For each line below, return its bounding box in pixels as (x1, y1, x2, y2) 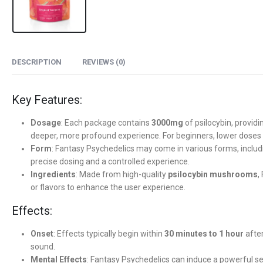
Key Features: (12, 93, 82, 107)
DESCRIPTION (12, 58, 62, 67)
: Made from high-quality (76, 170, 168, 180)
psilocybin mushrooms (168, 170, 258, 180)
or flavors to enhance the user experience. (31, 183, 186, 193)
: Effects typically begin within (53, 229, 164, 239)
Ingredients (31, 170, 76, 180)
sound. (31, 242, 55, 252)
